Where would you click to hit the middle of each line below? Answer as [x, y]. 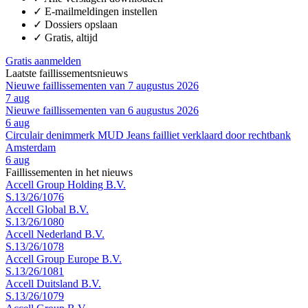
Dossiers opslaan [81, 24]
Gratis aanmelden [43, 60]
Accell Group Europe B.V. [64, 258]
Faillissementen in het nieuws [69, 172]
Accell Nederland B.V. [55, 234]
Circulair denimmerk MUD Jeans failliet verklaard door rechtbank [148, 135]
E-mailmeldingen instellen [101, 11]
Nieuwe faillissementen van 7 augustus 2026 [102, 85]
